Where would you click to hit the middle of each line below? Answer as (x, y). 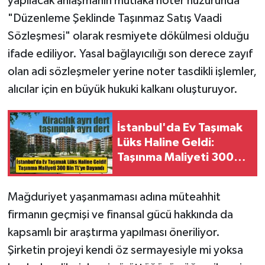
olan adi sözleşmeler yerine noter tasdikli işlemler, (132, 71)
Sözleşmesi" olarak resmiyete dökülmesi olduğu (128, 36)
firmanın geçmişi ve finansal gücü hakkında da (120, 214)
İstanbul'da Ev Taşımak (180, 128)
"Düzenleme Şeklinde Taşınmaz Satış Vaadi (114, 18)
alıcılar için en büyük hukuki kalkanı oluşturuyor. (122, 89)
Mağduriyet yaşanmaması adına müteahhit (114, 197)
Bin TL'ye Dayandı (167, 172)
